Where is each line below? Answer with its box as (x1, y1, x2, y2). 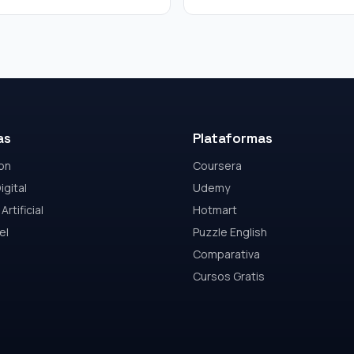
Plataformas (193, 130, 273, 147)
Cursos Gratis (193, 269, 265, 284)
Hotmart (193, 202, 237, 217)
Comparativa (193, 247, 260, 262)
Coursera (193, 158, 242, 173)
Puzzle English (193, 224, 267, 239)
